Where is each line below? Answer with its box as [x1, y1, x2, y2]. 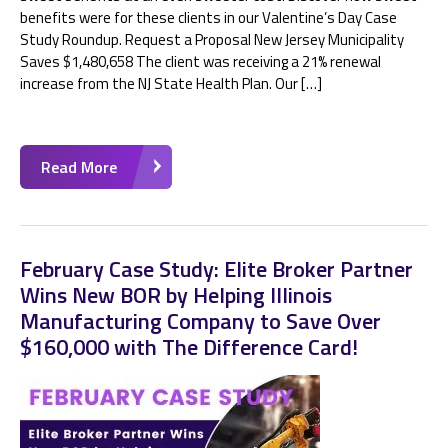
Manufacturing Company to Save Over [20, 304, 381, 338]
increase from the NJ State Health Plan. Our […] [20, 72, 322, 95]
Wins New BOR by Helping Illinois [20, 278, 332, 312]
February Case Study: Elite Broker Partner [20, 252, 413, 286]
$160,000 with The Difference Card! [20, 330, 358, 364]
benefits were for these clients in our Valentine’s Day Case [20, 6, 397, 29]
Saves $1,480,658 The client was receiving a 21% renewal [20, 50, 381, 73]
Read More [41, 155, 117, 179]
